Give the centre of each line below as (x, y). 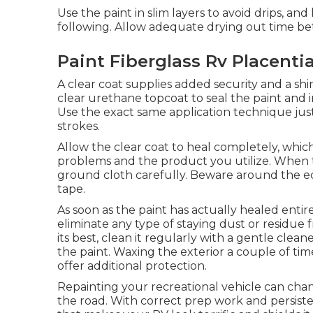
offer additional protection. (132, 266)
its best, (78, 238)
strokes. (79, 126)
